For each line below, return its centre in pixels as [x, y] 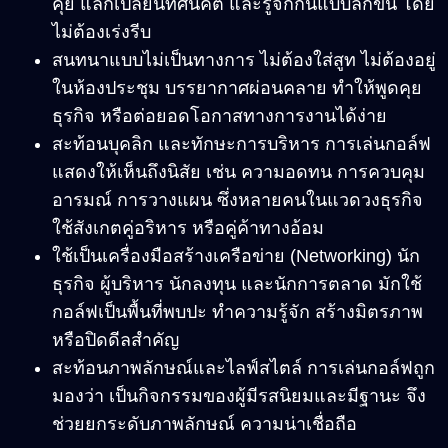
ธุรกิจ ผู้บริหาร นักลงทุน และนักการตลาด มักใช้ [237, 284]
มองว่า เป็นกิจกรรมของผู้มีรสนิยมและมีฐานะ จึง [239, 396]
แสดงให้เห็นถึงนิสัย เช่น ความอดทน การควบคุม [238, 172]
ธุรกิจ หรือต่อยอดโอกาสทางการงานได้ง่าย [219, 116]
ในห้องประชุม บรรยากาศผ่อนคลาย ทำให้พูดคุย [237, 88]
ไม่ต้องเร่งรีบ [101, 32]
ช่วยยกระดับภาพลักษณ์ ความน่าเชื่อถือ [204, 424]
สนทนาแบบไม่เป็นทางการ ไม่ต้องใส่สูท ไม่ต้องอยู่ [244, 60]
